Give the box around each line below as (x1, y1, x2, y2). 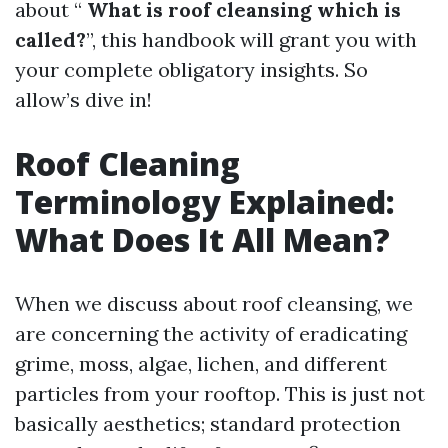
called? (15, 27, 86, 52)
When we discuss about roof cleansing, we (15, 291, 413, 316)
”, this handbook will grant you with (86, 27, 417, 52)
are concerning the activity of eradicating (15, 321, 407, 346)
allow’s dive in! (15, 87, 152, 112)
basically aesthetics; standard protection (15, 411, 401, 436)
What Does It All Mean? (15, 218, 390, 261)
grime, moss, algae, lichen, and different (15, 351, 387, 376)
